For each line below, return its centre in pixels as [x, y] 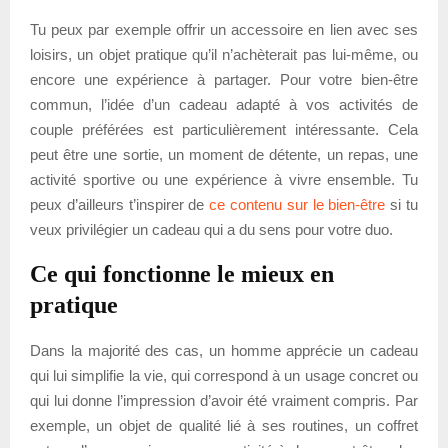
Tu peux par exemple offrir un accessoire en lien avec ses [224, 29]
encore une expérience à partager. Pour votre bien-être [224, 79]
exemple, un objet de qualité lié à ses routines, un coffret [224, 425]
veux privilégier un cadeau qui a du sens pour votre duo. [211, 229]
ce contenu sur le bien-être [297, 204]
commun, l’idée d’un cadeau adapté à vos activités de [224, 104]
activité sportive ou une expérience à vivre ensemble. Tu [224, 179]
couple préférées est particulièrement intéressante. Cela [224, 129]
